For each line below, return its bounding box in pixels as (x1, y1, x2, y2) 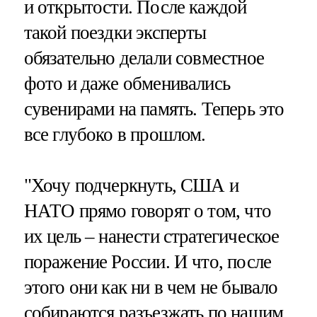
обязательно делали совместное (23, 47, 264, 69)
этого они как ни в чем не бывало (23, 276, 278, 298)
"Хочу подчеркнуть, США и (23, 174, 239, 196)
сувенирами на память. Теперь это (23, 98, 284, 120)
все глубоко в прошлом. (23, 124, 206, 146)
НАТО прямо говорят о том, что (23, 200, 271, 221)
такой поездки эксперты (23, 22, 207, 44)
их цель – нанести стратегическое (23, 225, 279, 247)
